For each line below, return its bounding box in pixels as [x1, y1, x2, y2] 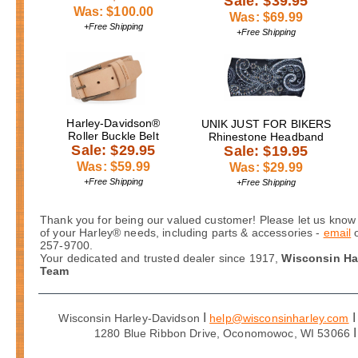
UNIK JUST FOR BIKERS [201, 117, 332, 130]
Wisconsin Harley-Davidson [58, 311, 204, 324]
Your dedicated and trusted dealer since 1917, [40, 251, 282, 265]
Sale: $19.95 [224, 142, 308, 159]
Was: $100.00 [73, 4, 154, 18]
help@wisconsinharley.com [209, 311, 349, 324]
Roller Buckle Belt [68, 129, 159, 142]
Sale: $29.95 [71, 141, 156, 158]
